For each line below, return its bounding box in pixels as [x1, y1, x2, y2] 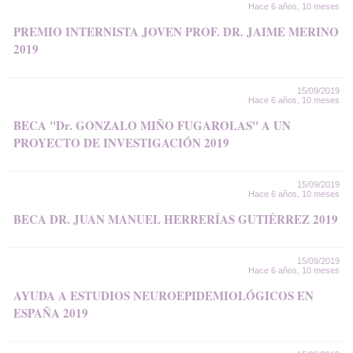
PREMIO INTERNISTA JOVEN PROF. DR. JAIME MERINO [13, 23, 339, 40]
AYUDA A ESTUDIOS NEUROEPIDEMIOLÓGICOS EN [13, 287, 314, 304]
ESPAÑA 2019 [13, 304, 88, 321]
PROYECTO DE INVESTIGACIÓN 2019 [13, 134, 229, 151]
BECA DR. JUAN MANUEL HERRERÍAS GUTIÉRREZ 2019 [13, 210, 338, 228]
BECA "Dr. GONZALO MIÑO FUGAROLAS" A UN [13, 117, 291, 134]
